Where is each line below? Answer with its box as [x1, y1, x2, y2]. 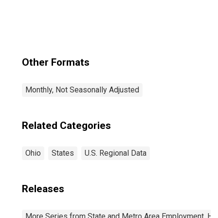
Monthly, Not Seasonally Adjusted [25, 85, 139, 94]
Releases [22, 183, 64, 195]
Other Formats [22, 56, 90, 68]
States [52, 148, 74, 158]
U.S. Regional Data [85, 148, 146, 158]
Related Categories [22, 120, 111, 131]
